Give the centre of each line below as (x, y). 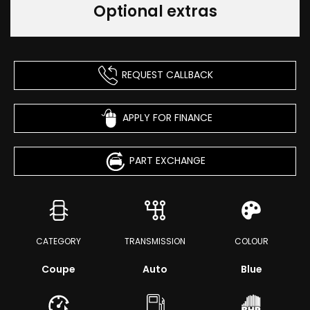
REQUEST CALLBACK (167, 74)
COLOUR (251, 241)
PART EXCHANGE (167, 160)
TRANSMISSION (155, 241)
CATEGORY (59, 241)
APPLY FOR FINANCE (167, 117)
